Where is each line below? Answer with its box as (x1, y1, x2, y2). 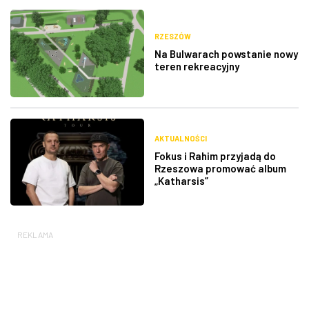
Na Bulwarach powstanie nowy (154, 47, 298, 60)
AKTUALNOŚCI (154, 134, 207, 143)
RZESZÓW (154, 31, 191, 41)
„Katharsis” (154, 175, 208, 188)
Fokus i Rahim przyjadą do (154, 150, 276, 163)
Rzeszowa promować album (154, 162, 286, 175)
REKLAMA (17, 230, 53, 240)
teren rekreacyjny (154, 59, 239, 72)
